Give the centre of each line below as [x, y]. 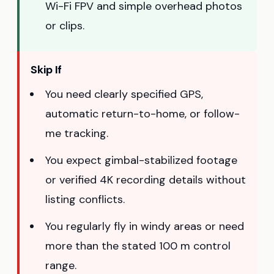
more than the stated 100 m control [138, 246]
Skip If [46, 70]
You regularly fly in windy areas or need [145, 227]
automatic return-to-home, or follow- [143, 114]
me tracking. [77, 134]
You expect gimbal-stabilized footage [141, 161]
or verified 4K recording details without [146, 180]
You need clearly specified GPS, [124, 94]
